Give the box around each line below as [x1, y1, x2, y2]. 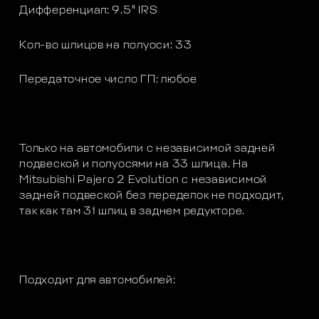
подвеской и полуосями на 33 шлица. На [19, 158, 249, 169]
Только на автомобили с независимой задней [19, 142, 276, 154]
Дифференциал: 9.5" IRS [19, 5, 158, 16]
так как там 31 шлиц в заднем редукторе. [19, 205, 246, 216]
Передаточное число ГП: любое [19, 74, 197, 85]
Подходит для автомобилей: [19, 274, 176, 286]
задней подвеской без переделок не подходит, [19, 189, 285, 201]
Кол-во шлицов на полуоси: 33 [19, 39, 192, 51]
